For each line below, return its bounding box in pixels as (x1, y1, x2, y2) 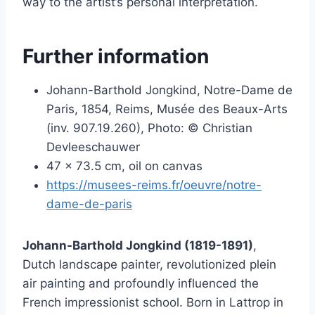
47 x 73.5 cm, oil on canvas (46, 159, 202, 174)
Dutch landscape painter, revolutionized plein (22, 257, 276, 272)
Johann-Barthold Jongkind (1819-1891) (22, 238, 253, 253)
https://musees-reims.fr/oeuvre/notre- (46, 178, 262, 193)
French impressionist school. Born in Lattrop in (22, 295, 283, 310)
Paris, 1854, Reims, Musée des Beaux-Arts (46, 102, 288, 117)
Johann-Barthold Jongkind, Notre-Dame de (46, 83, 292, 98)
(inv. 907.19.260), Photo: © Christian (46, 121, 252, 136)
